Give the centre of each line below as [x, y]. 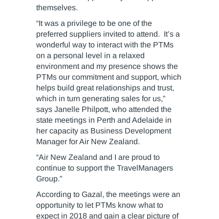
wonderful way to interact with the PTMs [105, 45]
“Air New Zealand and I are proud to [98, 157]
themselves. [57, 8]
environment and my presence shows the [107, 66]
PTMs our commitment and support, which [109, 77]
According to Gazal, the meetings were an [108, 195]
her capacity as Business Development [104, 131]
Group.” [49, 179]
